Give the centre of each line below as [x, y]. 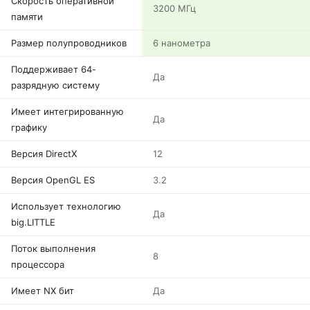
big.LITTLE [33, 222]
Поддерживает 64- [54, 69]
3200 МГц [174, 8]
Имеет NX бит [43, 291]
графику [29, 127]
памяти [27, 17]
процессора [38, 264]
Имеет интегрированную [67, 111]
